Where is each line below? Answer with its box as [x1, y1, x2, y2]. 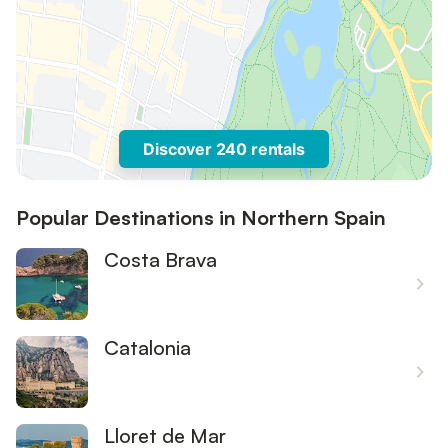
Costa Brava [104, 247, 217, 272]
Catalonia [104, 335, 191, 360]
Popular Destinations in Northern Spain [16, 205, 386, 230]
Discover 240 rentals [143, 139, 305, 159]
